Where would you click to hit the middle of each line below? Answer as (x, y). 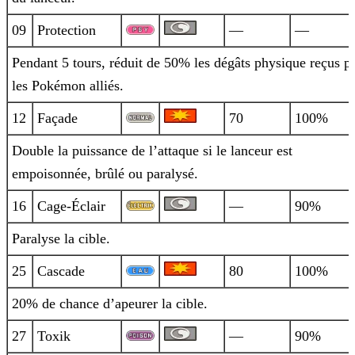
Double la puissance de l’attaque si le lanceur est (152, 151)
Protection (67, 31)
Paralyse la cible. (61, 239)
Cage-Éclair (71, 206)
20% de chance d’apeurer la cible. (110, 304)
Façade (57, 118)
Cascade (61, 271)
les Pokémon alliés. (68, 86)
